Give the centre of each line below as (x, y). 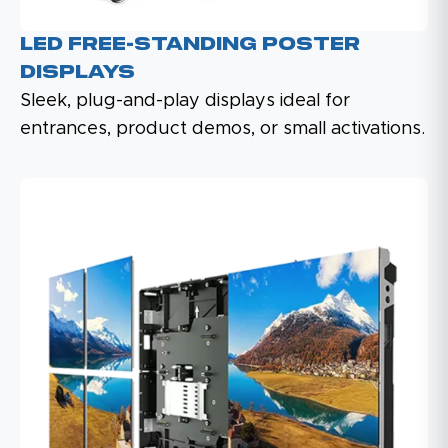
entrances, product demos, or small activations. (222, 128)
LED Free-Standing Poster (190, 44)
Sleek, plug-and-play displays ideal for (185, 100)
